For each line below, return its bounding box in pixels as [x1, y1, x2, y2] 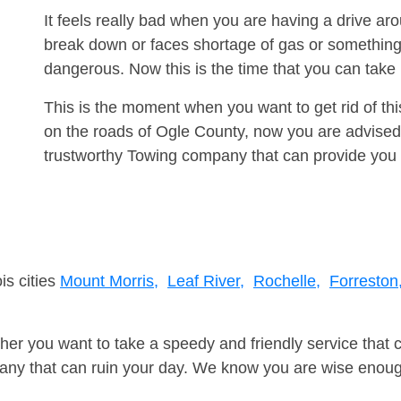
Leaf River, [167, 272, 244, 291]
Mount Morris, [60, 272, 158, 291]
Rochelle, [253, 272, 320, 291]
